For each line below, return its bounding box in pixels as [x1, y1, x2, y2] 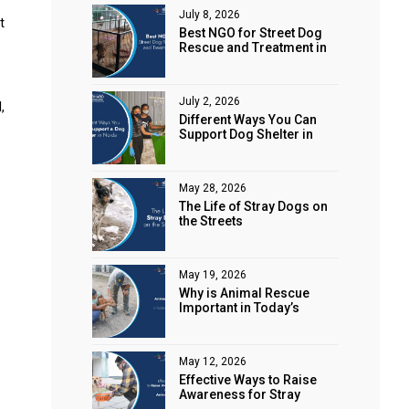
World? [179, 315, 223, 330]
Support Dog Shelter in [179, 127, 313, 142]
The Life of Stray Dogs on [179, 199, 328, 215]
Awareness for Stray [179, 387, 300, 403]
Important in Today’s [179, 300, 299, 316]
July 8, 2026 [179, 8, 240, 22]
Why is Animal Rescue [179, 286, 309, 301]
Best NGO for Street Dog [179, 26, 322, 41]
